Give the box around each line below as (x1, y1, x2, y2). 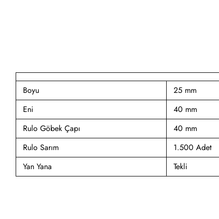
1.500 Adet (174, 141, 212, 153)
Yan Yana (23, 160, 52, 172)
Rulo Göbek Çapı (23, 122, 80, 134)
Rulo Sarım (23, 141, 59, 153)
